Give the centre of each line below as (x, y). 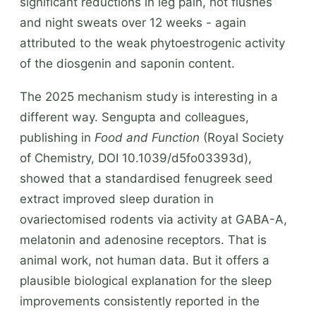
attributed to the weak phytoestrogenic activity (152, 43)
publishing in (57, 137)
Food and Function (147, 137)
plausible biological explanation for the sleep (146, 280)
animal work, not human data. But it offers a (145, 260)
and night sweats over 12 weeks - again (133, 22)
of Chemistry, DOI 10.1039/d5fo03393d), (136, 158)
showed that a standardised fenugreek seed (146, 178)
